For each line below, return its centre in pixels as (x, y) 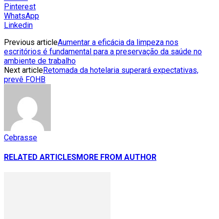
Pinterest (20, 6)
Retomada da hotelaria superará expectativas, (121, 70)
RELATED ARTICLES (40, 157)
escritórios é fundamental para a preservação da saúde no (103, 51)
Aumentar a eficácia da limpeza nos (118, 42)
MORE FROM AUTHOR (116, 157)
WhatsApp (22, 16)
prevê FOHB (25, 79)
